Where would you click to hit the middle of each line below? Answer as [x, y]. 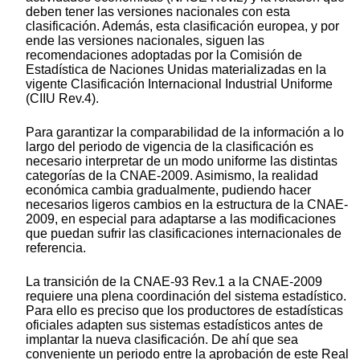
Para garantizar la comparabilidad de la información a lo [185, 133]
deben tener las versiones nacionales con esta [158, 12]
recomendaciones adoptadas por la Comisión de [164, 55]
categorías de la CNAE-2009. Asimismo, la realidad [172, 176]
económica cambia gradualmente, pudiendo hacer [168, 190]
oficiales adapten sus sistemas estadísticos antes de [174, 325]
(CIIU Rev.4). [62, 99]
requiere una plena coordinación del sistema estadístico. [186, 297]
